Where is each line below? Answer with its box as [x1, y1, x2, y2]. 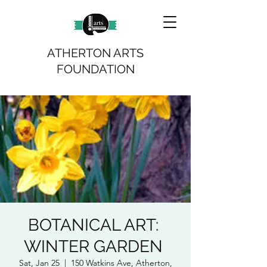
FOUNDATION [56, 62, 135, 76]
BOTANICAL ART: [28, 215, 163, 235]
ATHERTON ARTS [47, 46, 144, 60]
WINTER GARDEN [24, 237, 167, 256]
